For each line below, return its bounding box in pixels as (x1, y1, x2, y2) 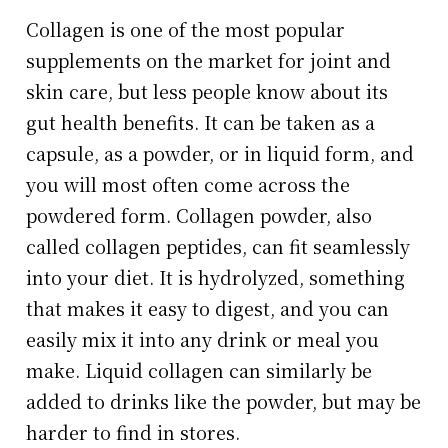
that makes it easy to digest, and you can (26, 295, 390, 322)
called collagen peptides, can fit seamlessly (26, 233, 411, 260)
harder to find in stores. (26, 419, 246, 446)
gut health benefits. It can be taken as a (26, 109, 376, 136)
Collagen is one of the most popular (26, 16, 346, 43)
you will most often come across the (26, 171, 351, 198)
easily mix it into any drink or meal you (26, 326, 380, 353)
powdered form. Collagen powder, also (26, 202, 373, 229)
